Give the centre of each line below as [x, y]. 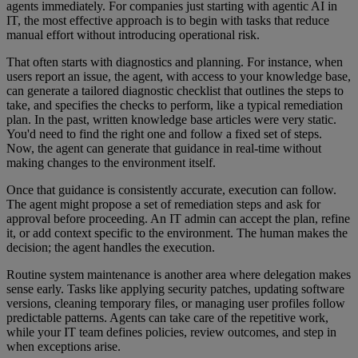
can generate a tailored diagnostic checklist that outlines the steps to [175, 90]
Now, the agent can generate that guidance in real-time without [164, 148]
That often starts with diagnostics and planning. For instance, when [175, 62]
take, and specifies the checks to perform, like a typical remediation [175, 105]
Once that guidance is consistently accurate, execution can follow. [171, 189]
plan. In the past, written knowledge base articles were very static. [171, 119]
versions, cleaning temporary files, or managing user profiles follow [176, 303]
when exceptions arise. [64, 346]
